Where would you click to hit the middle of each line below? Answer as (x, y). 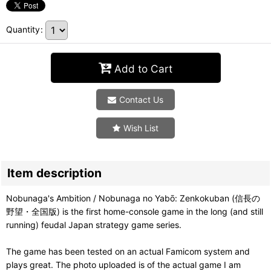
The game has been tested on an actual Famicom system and (128, 251)
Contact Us (141, 100)
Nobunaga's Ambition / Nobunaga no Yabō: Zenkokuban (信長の (133, 198)
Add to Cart (143, 68)
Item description (54, 173)
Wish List (141, 128)
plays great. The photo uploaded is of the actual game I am (123, 265)
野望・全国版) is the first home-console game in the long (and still (135, 211)
